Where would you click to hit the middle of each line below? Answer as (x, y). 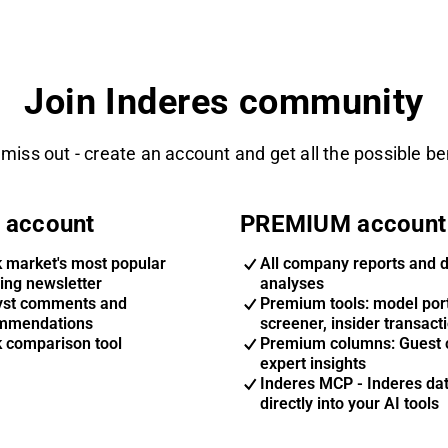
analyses (292, 284)
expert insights (313, 364)
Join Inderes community (224, 102)
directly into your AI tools (349, 404)
